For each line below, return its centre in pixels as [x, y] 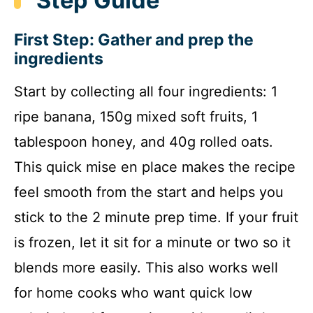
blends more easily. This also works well [146, 268]
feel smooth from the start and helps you [149, 192]
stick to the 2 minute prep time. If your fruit [156, 218]
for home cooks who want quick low [133, 293]
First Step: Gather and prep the [134, 40]
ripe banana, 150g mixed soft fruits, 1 [136, 117]
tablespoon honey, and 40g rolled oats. [144, 142]
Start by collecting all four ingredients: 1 [146, 92]
